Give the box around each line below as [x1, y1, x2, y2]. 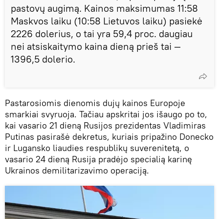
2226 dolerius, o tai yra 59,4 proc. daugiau [11, 27, 193, 40]
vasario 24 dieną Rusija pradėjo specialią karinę [5, 153, 192, 165]
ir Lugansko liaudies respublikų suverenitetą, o [5, 142, 189, 153]
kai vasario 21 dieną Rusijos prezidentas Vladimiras [5, 119, 206, 131]
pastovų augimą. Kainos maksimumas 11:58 [11, 1, 198, 14]
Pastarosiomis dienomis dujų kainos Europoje [5, 97, 185, 109]
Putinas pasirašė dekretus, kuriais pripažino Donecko [5, 131, 214, 142]
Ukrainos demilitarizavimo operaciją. [5, 164, 149, 176]
